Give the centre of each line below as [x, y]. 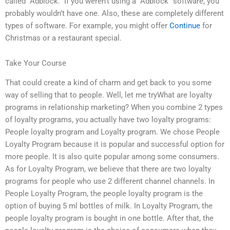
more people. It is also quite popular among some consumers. [112, 157]
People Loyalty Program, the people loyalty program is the [104, 194]
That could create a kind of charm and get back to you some [108, 83]
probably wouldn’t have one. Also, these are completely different [114, 13]
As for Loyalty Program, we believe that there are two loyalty [108, 169]
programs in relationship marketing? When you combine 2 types [114, 108]
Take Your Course [36, 63]
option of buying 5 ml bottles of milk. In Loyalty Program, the [109, 206]
